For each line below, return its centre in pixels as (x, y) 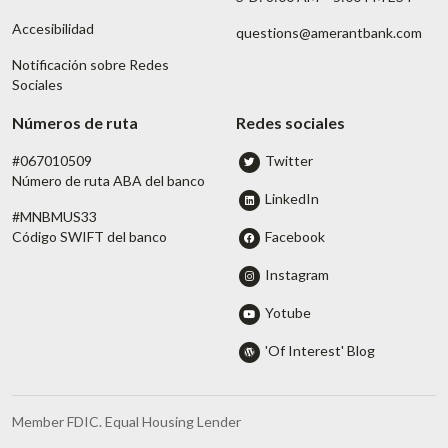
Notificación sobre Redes (90, 64)
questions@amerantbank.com (329, 32)
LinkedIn (292, 198)
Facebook (295, 236)
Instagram (297, 274)
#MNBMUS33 (54, 216)
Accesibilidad (53, 28)
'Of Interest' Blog (320, 350)
